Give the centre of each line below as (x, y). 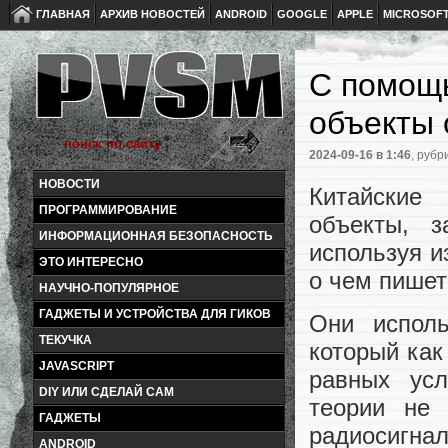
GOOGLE (302, 14)
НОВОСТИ (69, 184)
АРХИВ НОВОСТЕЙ (152, 14)
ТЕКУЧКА (65, 340)
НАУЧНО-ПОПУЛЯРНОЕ (109, 288)
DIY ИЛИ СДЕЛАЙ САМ (106, 392)
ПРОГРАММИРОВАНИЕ (108, 210)
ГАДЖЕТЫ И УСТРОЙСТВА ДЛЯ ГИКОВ (155, 314)
